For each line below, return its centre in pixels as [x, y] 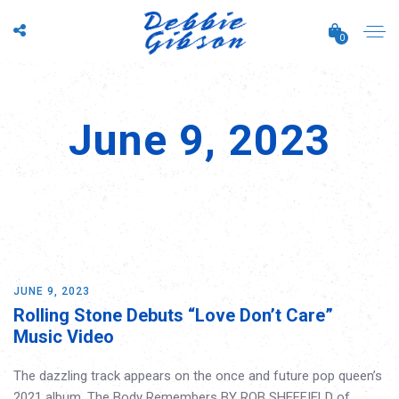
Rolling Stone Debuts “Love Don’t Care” [173, 315]
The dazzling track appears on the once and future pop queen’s [198, 376]
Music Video [64, 337]
